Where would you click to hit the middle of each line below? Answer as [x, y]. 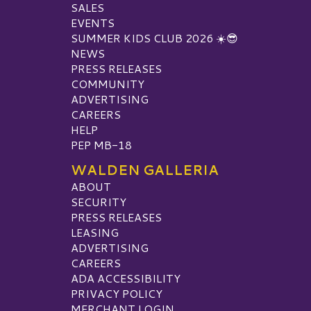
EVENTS [93, 23]
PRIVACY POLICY [117, 294]
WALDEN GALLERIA [145, 170]
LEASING [95, 233]
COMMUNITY [108, 84]
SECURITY [99, 202]
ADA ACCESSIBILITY [126, 278]
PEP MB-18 [101, 145]
